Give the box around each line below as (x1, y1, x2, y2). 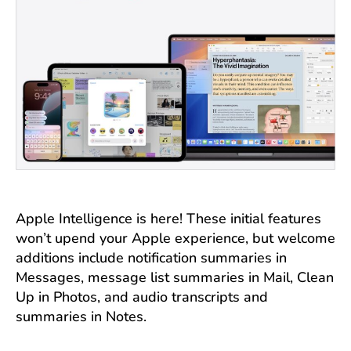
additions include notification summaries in (16, 248, 287, 267)
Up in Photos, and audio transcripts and (16, 288, 268, 306)
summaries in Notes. (16, 307, 147, 326)
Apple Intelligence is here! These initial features (16, 209, 321, 228)
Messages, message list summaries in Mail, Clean (16, 268, 334, 287)
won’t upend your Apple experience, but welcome (16, 229, 335, 248)
